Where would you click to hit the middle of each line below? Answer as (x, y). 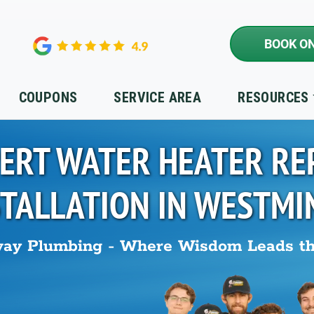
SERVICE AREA (158, 97)
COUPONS (48, 97)
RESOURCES (273, 97)
